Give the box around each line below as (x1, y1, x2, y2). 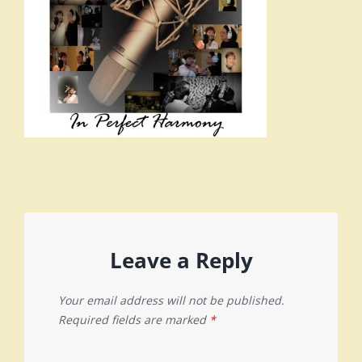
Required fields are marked (58, 311, 209, 327)
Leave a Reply (109, 245, 253, 275)
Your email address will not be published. (58, 292, 284, 308)
